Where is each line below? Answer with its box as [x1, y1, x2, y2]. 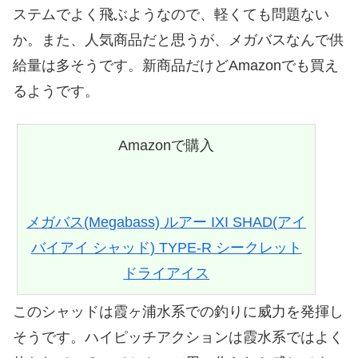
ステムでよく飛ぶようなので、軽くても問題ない [13, 6, 329, 22]
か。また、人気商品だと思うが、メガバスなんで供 [13, 31, 344, 48]
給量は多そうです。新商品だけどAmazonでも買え [13, 57, 339, 74]
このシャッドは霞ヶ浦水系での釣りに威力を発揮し [13, 304, 344, 320]
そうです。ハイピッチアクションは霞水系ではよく [13, 329, 344, 346]
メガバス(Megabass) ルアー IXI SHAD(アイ [26, 214, 307, 231]
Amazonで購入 [118, 137, 215, 154]
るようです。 [13, 82, 99, 99]
